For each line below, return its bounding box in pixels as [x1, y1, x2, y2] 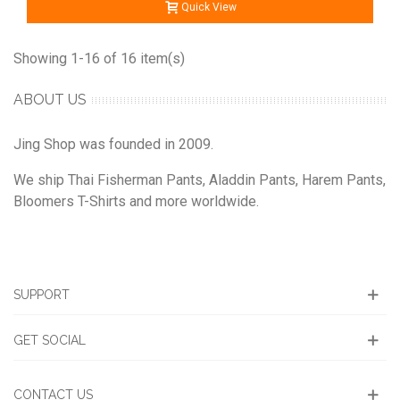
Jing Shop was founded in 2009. [13, 135, 213, 153]
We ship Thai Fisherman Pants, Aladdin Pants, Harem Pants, [13, 171, 386, 188]
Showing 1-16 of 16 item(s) [13, 49, 185, 67]
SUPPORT [13, 287, 70, 302]
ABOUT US [13, 90, 87, 108]
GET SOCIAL [13, 332, 86, 347]
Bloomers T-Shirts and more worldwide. [13, 192, 259, 210]
